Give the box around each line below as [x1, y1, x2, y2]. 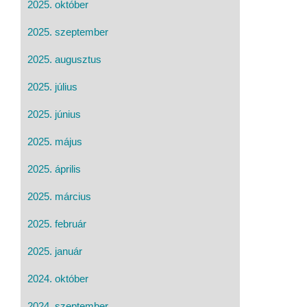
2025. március [27, 190, 91, 202]
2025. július [27, 80, 77, 93]
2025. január [27, 245, 82, 257]
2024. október [27, 272, 88, 284]
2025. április [27, 162, 81, 175]
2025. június [27, 108, 81, 120]
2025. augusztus [27, 53, 101, 65]
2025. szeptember [27, 25, 108, 38]
